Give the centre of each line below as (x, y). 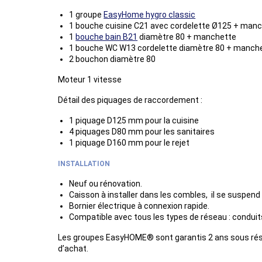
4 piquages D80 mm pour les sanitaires (143, 132)
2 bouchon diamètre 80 (113, 59)
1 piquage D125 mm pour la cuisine (134, 121)
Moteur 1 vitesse (91, 80)
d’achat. (73, 249)
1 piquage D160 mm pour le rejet (130, 143)
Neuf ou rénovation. (107, 184)
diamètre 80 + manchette (187, 37)
